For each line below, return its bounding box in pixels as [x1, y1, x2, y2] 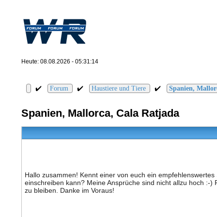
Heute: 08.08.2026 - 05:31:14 [21, 58, 98, 65]
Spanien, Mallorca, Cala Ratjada [21, 107, 179, 119]
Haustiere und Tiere [91, 85, 146, 92]
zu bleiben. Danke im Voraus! [24, 186, 114, 195]
